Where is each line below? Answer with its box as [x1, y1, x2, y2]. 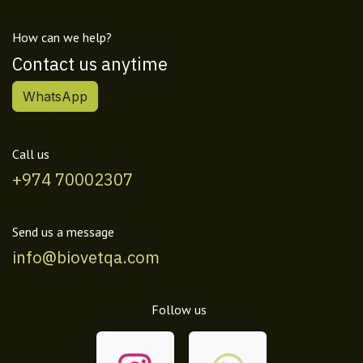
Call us [12, 145, 49, 162]
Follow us [151, 301, 207, 318]
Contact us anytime [12, 52, 168, 75]
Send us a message [12, 223, 114, 240]
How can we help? [12, 28, 112, 45]
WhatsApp [23, 88, 88, 105]
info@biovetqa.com [12, 246, 160, 268]
